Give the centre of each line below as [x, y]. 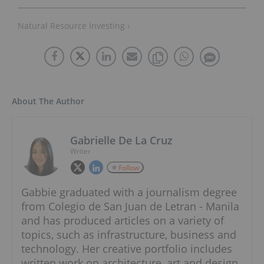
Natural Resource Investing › [74, 25]
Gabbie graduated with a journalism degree [129, 192]
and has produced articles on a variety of [123, 220]
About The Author [48, 101]
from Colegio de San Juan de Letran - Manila [130, 206]
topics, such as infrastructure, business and [129, 234]
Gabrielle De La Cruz [121, 140]
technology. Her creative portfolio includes [127, 248]
